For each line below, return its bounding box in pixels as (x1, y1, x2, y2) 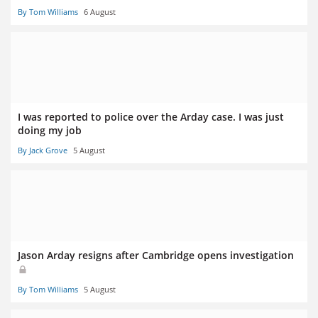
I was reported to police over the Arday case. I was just (18, 110, 284, 124)
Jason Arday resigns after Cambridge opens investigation (18, 248, 294, 263)
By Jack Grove (18, 145, 67, 156)
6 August (84, 6, 116, 18)
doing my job (18, 124, 82, 138)
